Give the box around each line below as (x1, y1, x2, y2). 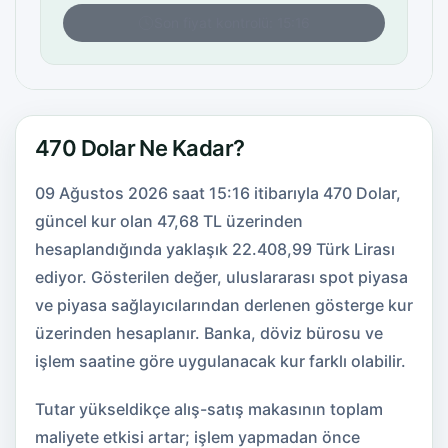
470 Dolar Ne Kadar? (35, 135, 245, 161)
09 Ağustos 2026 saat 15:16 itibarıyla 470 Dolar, (35, 183, 401, 203)
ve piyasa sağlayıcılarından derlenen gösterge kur (35, 295, 413, 315)
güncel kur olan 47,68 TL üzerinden (35, 211, 303, 231)
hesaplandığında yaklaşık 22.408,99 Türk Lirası (35, 239, 395, 259)
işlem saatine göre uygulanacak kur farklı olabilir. (35, 351, 406, 371)
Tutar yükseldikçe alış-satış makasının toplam (35, 399, 383, 419)
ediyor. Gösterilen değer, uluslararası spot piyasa (35, 267, 408, 287)
